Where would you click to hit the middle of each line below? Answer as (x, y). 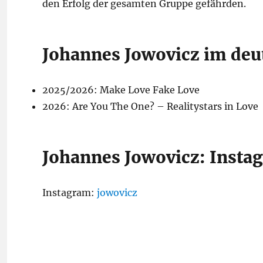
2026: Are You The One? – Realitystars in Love (150, 106)
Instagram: (70, 193)
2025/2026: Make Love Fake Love (121, 90)
